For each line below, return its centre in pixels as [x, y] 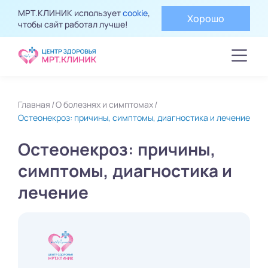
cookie [135, 13]
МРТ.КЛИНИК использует [70, 13]
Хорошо [206, 19]
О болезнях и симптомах [104, 104]
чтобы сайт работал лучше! [73, 24]
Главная [34, 104]
